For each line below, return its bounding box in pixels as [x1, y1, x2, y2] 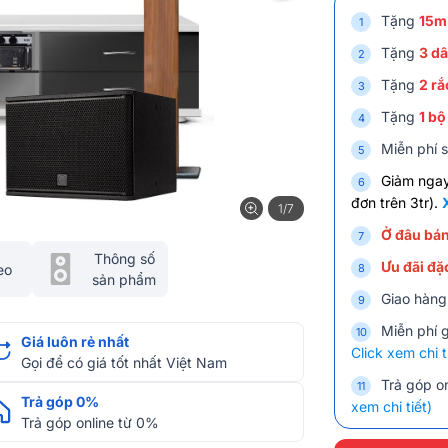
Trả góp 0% [21, 393, 99, 410]
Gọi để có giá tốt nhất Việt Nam [21, 354, 227, 371]
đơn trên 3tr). [351, 194, 442, 211]
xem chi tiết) [351, 398, 432, 415]
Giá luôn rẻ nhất [21, 333, 129, 350]
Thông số [93, 250, 155, 267]
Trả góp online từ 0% [21, 414, 159, 431]
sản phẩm [92, 271, 156, 288]
